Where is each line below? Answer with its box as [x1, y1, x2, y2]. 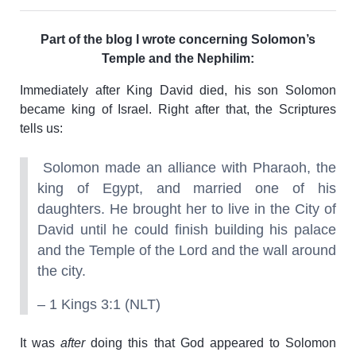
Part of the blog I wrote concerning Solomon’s [41, 32, 315, 46]
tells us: [20, 121, 63, 135]
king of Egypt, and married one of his [37, 180, 336, 196]
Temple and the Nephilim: [102, 51, 254, 65]
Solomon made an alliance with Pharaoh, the [37, 159, 336, 176]
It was [20, 335, 61, 350]
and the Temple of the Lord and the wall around [37, 242, 336, 258]
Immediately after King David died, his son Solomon [20, 83, 336, 97]
